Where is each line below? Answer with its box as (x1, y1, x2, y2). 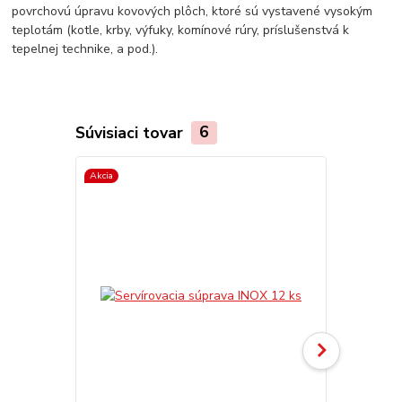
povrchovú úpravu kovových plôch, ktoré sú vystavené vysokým (12, 2, 373, 20)
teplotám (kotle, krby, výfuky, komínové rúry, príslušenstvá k (12, 21, 350, 39)
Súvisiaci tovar (74, 121, 188, 144)
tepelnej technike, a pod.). (12, 39, 159, 57)
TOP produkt (340, 169, 398, 183)
